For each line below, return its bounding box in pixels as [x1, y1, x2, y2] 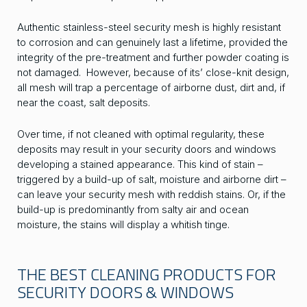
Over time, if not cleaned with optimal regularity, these [17, 127, 265, 141]
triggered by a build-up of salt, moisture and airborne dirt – [17, 173, 286, 186]
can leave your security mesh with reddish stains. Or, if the [17, 188, 286, 201]
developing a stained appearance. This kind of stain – [17, 158, 263, 171]
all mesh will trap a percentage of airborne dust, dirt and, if [17, 81, 285, 95]
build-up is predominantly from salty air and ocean [17, 203, 249, 217]
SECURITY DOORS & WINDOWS [17, 280, 234, 305]
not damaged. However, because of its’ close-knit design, [17, 66, 289, 79]
